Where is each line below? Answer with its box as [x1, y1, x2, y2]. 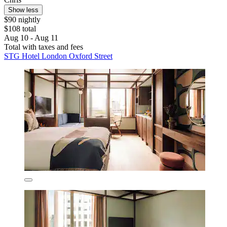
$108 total [4, 24, 36, 33]
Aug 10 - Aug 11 [4, 33, 58, 43]
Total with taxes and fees [4, 43, 83, 52]
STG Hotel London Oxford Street [4, 52, 112, 61]
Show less [8, 6, 39, 14]
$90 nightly [4, 15, 41, 24]
